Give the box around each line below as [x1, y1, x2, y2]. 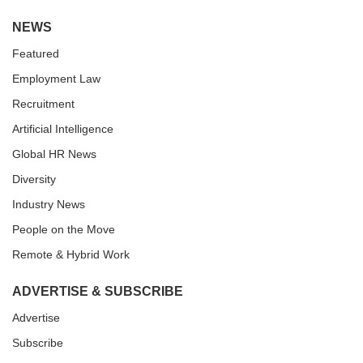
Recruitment [12, 97, 75, 111]
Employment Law [12, 72, 100, 86]
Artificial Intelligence [12, 122, 113, 136]
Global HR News [12, 147, 96, 161]
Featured [12, 47, 59, 61]
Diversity [12, 173, 56, 186]
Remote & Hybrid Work [12, 248, 130, 262]
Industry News [12, 198, 85, 211]
